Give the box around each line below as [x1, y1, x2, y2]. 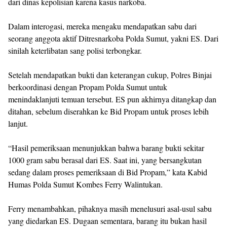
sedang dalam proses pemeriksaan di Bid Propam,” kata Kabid [8, 167, 207, 177]
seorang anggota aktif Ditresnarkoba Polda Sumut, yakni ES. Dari [8, 33, 218, 44]
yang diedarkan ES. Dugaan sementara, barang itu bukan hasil [8, 215, 207, 226]
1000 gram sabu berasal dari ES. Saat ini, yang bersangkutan [8, 155, 202, 165]
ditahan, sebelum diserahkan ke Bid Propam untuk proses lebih [8, 106, 209, 117]
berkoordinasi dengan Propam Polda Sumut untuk [8, 82, 167, 92]
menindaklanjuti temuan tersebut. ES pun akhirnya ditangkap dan [8, 94, 216, 104]
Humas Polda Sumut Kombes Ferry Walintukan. [8, 179, 163, 190]
